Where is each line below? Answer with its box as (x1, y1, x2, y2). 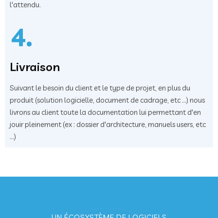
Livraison (10, 59, 60, 74)
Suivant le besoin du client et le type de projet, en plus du (10, 83, 190, 93)
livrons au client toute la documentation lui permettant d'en (10, 108, 201, 117)
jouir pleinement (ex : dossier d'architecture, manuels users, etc (10, 120, 206, 129)
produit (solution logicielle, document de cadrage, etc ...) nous (10, 95, 205, 105)
